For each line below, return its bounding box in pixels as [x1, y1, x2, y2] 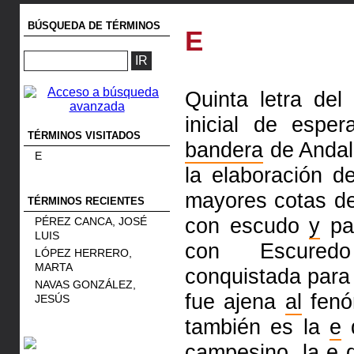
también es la [185, 314, 330, 339]
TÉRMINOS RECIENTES [28, 195, 145, 207]
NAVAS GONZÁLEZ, [35, 278, 136, 291]
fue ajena [185, 289, 285, 314]
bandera [185, 137, 263, 162]
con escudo [185, 213, 310, 238]
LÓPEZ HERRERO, [35, 247, 132, 259]
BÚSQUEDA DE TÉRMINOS [28, 20, 160, 32]
